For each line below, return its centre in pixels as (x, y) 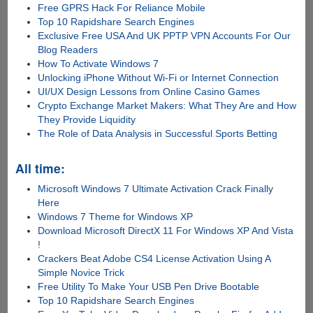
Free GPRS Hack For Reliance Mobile (122, 8)
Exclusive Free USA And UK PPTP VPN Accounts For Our (165, 36)
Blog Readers (68, 50)
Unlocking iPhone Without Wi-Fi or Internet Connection (159, 78)
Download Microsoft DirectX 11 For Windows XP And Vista (166, 231)
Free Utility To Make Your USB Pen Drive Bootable (149, 287)
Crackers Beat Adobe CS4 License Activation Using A (154, 259)
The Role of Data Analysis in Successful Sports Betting (158, 134)
